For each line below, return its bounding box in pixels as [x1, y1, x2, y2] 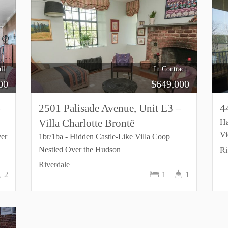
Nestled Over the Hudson [38, 145, 121, 154]
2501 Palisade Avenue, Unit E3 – [38, 102, 181, 114]
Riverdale [38, 160, 70, 169]
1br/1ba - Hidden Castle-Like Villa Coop [38, 132, 170, 141]
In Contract [154, 65, 187, 73]
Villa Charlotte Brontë [38, 117, 134, 129]
